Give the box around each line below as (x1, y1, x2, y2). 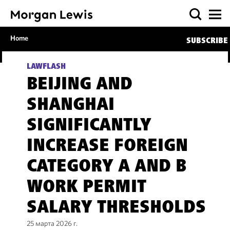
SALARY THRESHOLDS (26, 199, 206, 218)
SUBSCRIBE (186, 37, 228, 45)
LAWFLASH (26, 63, 66, 71)
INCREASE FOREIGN (26, 138, 188, 156)
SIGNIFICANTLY (26, 117, 151, 136)
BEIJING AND (26, 76, 132, 94)
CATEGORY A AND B (26, 158, 186, 177)
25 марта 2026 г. (26, 219, 78, 228)
